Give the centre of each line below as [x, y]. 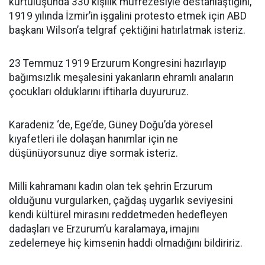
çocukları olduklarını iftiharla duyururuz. [99, 92]
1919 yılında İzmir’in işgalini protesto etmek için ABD [128, 16]
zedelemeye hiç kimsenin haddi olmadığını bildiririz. [126, 243]
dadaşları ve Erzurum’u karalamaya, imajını [104, 229]
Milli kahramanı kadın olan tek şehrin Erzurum [111, 186]
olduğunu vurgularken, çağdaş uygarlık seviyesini [121, 201]
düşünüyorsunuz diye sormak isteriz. [93, 153]
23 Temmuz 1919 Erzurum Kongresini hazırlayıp [118, 63]
